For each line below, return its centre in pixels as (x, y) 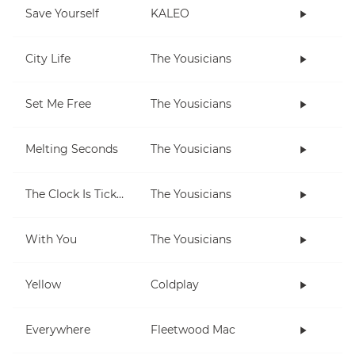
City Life (48, 59)
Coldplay (175, 285)
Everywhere (58, 330)
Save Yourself (62, 14)
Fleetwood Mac (193, 330)
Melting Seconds (72, 149)
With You (51, 240)
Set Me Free (58, 104)
